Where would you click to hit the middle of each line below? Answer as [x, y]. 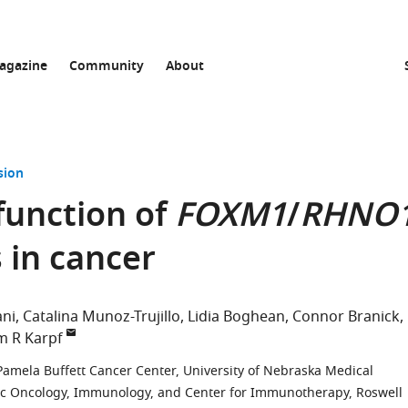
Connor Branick [346, 317]
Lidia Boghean [236, 317]
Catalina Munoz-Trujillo [102, 317]
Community [107, 67]
